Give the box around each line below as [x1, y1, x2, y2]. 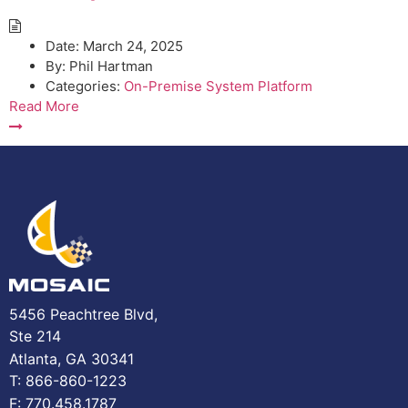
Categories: [46, 77, 120, 95]
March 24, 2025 [83, 37, 183, 55]
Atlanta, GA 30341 [9, 349, 134, 368]
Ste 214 [9, 327, 61, 346]
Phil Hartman [66, 57, 153, 75]
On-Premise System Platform [124, 77, 312, 95]
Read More [9, 97, 79, 115]
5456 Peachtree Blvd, [9, 305, 158, 323]
